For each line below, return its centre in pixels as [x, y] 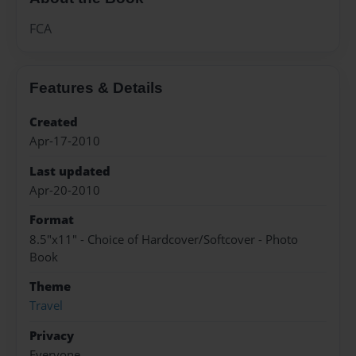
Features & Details [96, 87]
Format [52, 220]
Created [54, 122]
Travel [46, 306]
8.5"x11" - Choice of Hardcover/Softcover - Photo [164, 239]
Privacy [52, 335]
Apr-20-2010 [65, 190]
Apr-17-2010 [65, 141]
